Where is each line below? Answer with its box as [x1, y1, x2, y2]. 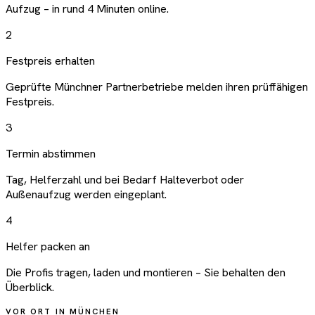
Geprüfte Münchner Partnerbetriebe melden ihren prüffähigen [6, 79, 308, 94]
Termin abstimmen [6, 146, 96, 161]
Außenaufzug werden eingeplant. [6, 186, 167, 202]
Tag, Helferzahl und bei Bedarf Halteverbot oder [6, 172, 244, 187]
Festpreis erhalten [6, 53, 95, 68]
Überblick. [6, 279, 54, 295]
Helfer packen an [6, 238, 90, 254]
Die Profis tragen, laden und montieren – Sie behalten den [6, 264, 285, 280]
